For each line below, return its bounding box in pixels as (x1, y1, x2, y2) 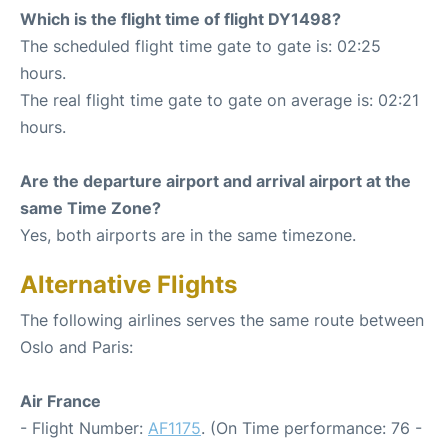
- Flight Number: (20, 417, 148, 438)
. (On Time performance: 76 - (201, 417, 422, 438)
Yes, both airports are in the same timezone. (20, 224, 356, 245)
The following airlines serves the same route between (20, 309, 424, 330)
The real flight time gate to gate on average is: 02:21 (20, 89, 419, 110)
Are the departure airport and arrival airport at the (20, 170, 411, 191)
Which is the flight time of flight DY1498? (20, 8, 341, 29)
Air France (20, 390, 101, 411)
